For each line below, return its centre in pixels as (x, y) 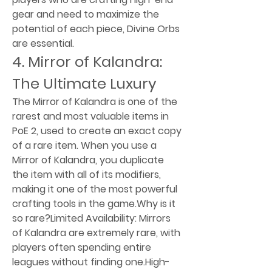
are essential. (43, 43)
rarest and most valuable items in (90, 116)
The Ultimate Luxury (84, 83)
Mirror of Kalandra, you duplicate (88, 160)
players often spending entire (82, 247)
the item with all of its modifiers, (87, 174)
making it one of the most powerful (95, 189)
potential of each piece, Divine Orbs (96, 29)
